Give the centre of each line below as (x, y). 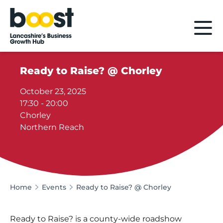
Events (54, 187)
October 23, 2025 (53, 91)
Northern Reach (52, 127)
